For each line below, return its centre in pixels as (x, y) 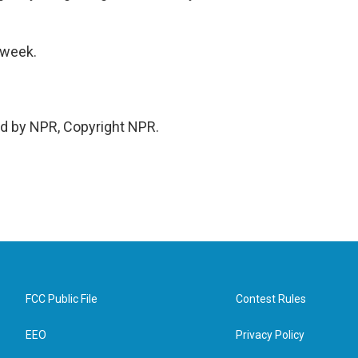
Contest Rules (271, 299)
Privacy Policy (270, 335)
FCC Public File (62, 299)
